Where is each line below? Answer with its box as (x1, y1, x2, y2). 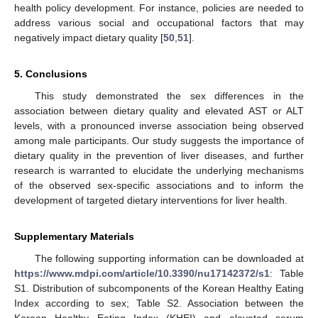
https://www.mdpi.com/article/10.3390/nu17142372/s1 (14, 268, 270, 280)
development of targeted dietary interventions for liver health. (14, 194, 287, 207)
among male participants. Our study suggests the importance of (14, 135, 304, 147)
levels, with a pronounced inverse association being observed (14, 120, 304, 132)
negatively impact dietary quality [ (14, 32, 163, 44)
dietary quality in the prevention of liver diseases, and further (14, 150, 304, 162)
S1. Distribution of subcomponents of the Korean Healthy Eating (14, 283, 304, 295)
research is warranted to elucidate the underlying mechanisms (14, 165, 304, 177)
